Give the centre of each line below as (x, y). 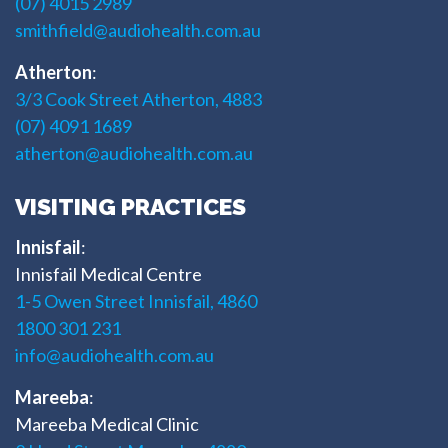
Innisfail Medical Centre (108, 273)
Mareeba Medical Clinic (107, 423)
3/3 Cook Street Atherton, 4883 (138, 98)
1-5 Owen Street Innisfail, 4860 (136, 300)
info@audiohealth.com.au (114, 354)
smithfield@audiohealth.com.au (138, 29)
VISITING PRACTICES (130, 206)
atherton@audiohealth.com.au (134, 152)
